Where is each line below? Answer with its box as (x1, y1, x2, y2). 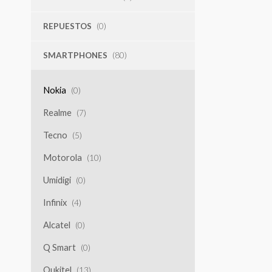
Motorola (42, 152, 82, 163)
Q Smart (42, 242, 76, 253)
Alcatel (42, 219, 70, 230)
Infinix (42, 197, 67, 208)
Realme (42, 107, 72, 118)
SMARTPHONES (42, 50, 107, 60)
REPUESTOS (42, 21, 92, 31)
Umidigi (42, 174, 71, 185)
